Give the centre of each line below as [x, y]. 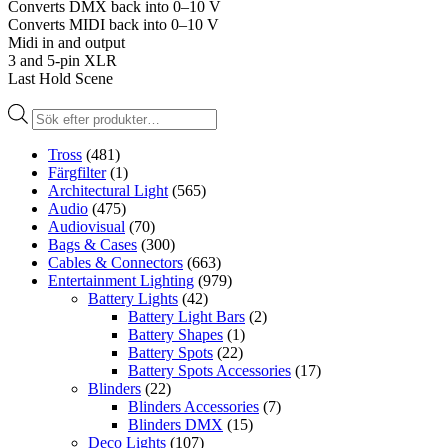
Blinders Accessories [193, 406]
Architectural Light [108, 190]
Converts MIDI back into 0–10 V [113, 24]
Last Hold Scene [60, 78]
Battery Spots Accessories [209, 370]
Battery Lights [133, 298]
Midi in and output [66, 42]
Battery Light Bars [186, 316]
